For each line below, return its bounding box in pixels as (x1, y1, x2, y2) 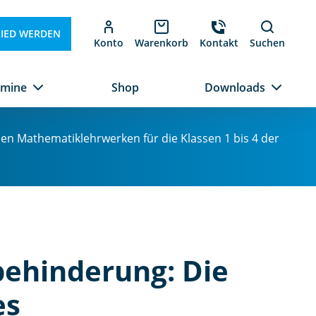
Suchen (249, 35, 285, 49)
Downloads (204, 80, 265, 95)
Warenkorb (134, 35, 188, 49)
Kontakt (199, 35, 238, 49)
